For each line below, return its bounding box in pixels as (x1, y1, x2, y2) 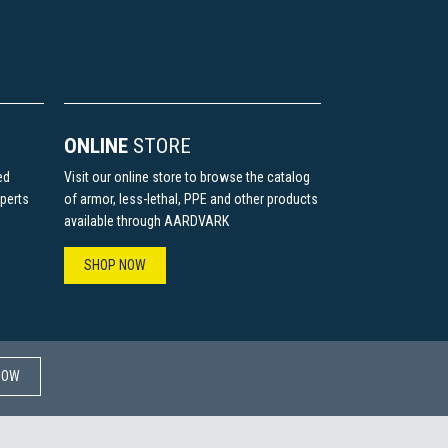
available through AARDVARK (63, 213, 229, 229)
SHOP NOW (83, 257, 146, 273)
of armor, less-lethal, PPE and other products (63, 191, 318, 207)
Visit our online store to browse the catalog (63, 169, 310, 185)
